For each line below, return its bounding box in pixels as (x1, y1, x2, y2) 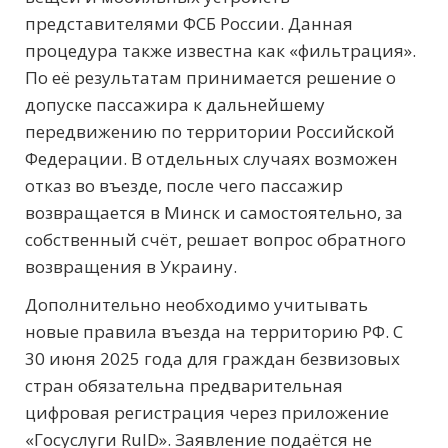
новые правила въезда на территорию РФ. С (25, 319, 403, 343)
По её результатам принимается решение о (25, 65, 396, 89)
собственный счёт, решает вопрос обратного (25, 227, 406, 251)
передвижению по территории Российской (25, 119, 395, 143)
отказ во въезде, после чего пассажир (25, 173, 343, 197)
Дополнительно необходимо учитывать (25, 292, 368, 316)
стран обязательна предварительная (25, 373, 343, 397)
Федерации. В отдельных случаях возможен (25, 146, 398, 170)
